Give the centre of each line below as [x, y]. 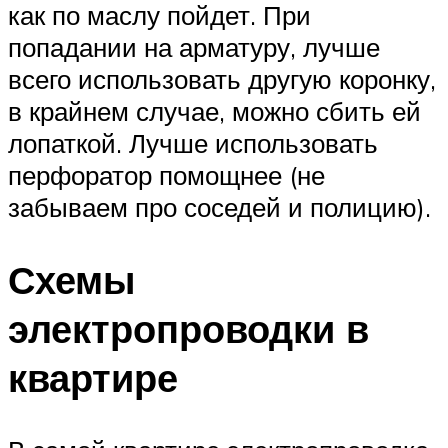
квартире [93, 378]
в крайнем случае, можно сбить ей [214, 111]
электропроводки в [188, 329]
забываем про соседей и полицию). [219, 207]
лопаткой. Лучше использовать [193, 143]
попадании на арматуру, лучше [194, 47]
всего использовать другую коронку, [222, 79]
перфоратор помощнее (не [166, 175]
